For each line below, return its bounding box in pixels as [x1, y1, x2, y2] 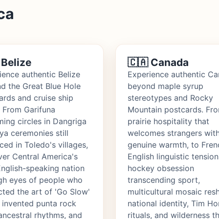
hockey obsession [128, 163, 194, 174]
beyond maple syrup [128, 81, 203, 91]
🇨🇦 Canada [128, 56, 189, 69]
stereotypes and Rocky [128, 93, 213, 103]
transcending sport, [128, 175, 200, 185]
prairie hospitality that [128, 116, 209, 127]
